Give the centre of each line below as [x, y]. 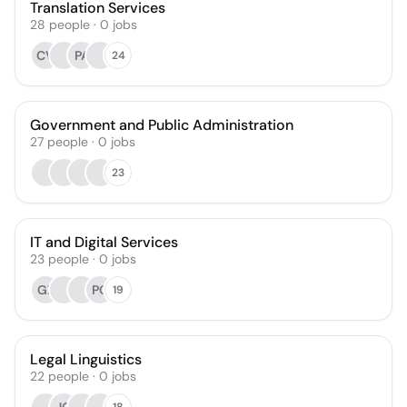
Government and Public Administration [162, 125]
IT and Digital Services [104, 242]
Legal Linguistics [86, 359]
